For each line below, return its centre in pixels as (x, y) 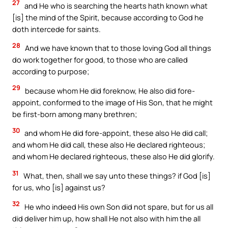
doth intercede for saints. (56, 29)
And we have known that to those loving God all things (117, 48)
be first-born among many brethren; (75, 114)
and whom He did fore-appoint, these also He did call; (115, 133)
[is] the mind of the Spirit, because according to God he (108, 17)
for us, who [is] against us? (59, 187)
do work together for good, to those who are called (100, 60)
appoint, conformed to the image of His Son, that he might (112, 102)
